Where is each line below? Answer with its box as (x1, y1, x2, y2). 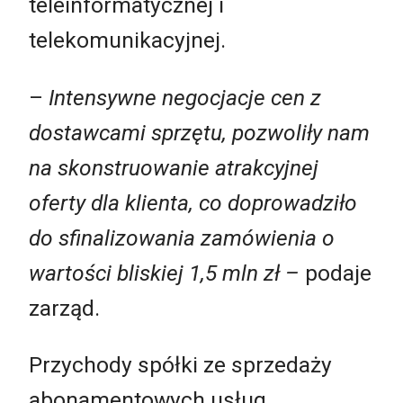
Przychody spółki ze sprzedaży (29, 352, 332, 379)
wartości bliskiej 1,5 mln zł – (29, 259, 300, 286)
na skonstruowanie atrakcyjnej (29, 154, 318, 181)
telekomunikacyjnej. (29, 27, 226, 54)
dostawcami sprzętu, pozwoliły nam (29, 119, 370, 146)
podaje (300, 259, 372, 286)
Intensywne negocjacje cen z (49, 84, 321, 111)
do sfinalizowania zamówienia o (29, 224, 335, 251)
